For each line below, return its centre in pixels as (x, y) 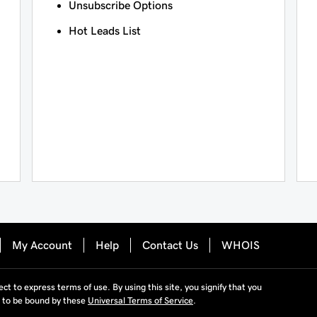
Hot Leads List (104, 31)
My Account (42, 245)
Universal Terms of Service (140, 300)
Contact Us (170, 245)
